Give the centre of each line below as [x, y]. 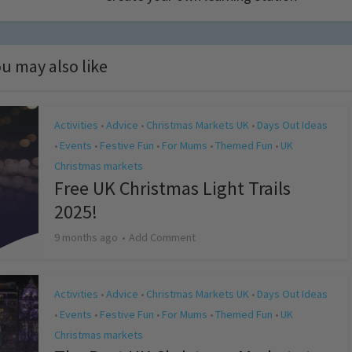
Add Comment [162, 238]
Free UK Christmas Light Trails [172, 189]
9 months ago [86, 238]
